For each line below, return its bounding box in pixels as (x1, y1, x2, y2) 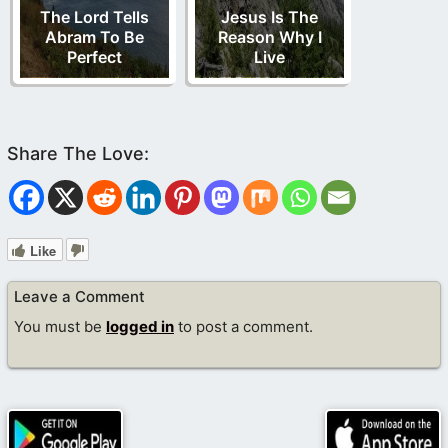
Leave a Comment (14, 286, 145, 306)
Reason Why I (217, 26, 322, 47)
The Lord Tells (40, 6, 149, 27)
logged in (106, 317, 174, 337)
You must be (14, 317, 106, 337)
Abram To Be (45, 26, 144, 47)
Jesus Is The (221, 6, 318, 27)
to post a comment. (174, 317, 313, 337)
